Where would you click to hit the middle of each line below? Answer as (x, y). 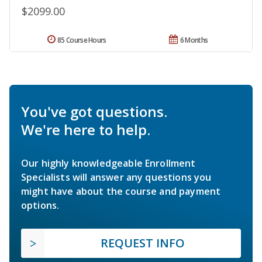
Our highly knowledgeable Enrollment (108, 163)
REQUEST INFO (143, 243)
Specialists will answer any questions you (116, 177)
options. (40, 205)
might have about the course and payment (121, 191)
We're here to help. (86, 129)
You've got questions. (94, 111)
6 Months (194, 40)
